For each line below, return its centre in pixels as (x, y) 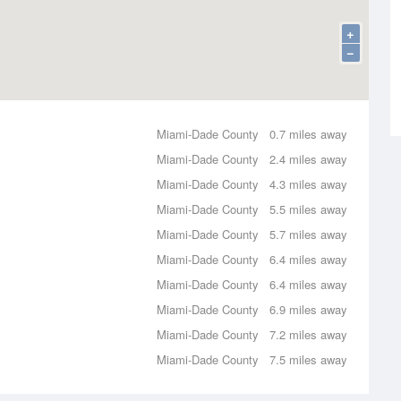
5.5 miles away (308, 209)
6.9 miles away (308, 309)
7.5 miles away (308, 359)
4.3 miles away (308, 184)
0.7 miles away (308, 134)
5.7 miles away (308, 234)
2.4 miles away (308, 159)
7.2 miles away (308, 334)
